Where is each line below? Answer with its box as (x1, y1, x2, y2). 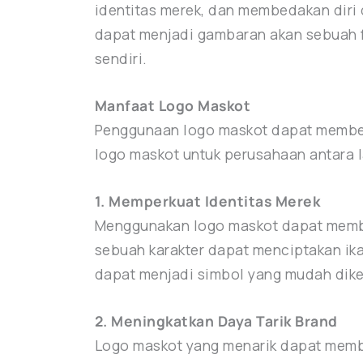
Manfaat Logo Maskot (94, 96, 254, 116)
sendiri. (94, 49, 147, 69)
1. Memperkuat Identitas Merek (94, 191, 321, 211)
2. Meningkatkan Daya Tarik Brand (94, 311, 338, 331)
